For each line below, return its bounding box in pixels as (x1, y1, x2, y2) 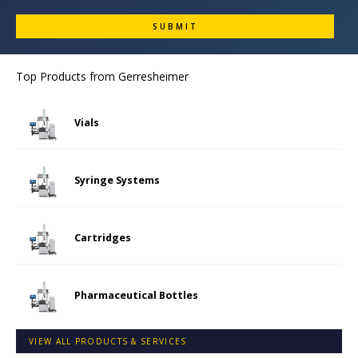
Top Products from (16, 69, 118, 85)
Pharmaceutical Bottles (74, 288, 198, 303)
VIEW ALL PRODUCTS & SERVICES (29, 336, 187, 348)
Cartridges (74, 231, 131, 245)
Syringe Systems (74, 173, 160, 188)
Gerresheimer (118, 69, 189, 85)
